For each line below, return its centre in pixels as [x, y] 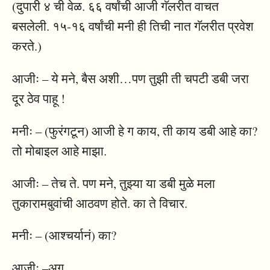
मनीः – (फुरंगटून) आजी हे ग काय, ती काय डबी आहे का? [135, 130]
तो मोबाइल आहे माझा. [59, 150]
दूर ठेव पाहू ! [39, 99]
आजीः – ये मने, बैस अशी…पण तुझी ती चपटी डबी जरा [130, 79]
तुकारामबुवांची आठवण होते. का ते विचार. [100, 203]
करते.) [27, 46]
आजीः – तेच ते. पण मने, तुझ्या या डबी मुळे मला [114, 183]
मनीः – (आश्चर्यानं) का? [64, 235]
